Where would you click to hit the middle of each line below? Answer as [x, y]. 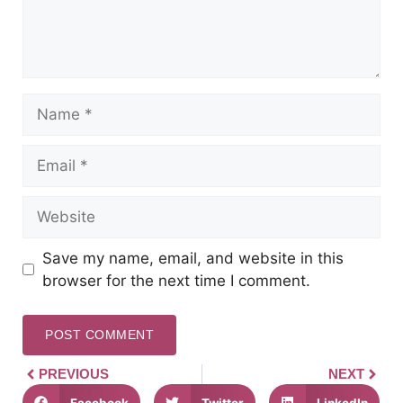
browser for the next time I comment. [176, 280]
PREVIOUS [74, 374]
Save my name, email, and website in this [193, 258]
